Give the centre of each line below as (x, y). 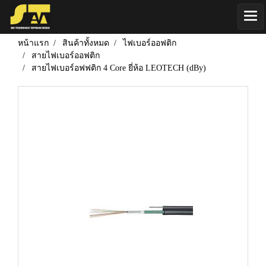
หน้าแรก (33, 43)
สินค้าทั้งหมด (86, 43)
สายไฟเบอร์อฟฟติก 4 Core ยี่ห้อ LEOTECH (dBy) (119, 68)
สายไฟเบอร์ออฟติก (66, 56)
